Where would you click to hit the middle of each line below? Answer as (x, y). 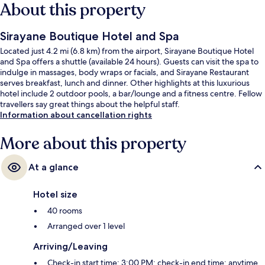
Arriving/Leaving (70, 246)
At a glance (54, 167)
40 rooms (65, 210)
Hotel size (55, 194)
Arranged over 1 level (86, 226)
